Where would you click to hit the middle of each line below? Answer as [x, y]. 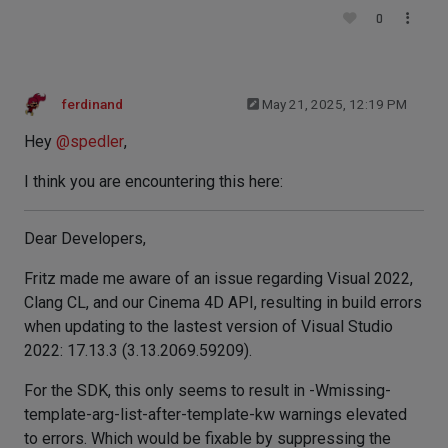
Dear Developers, [85, 238]
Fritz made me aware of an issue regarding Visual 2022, [218, 278]
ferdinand [92, 104]
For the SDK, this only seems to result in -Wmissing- [207, 390]
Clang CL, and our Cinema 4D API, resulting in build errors [223, 302]
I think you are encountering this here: [153, 181]
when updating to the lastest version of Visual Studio [208, 326]
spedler [97, 141]
